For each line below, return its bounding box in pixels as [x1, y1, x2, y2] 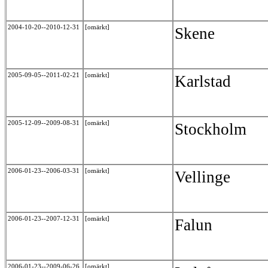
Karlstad [175, 72, 235, 90]
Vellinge [175, 167, 234, 186]
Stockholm [175, 120, 251, 138]
